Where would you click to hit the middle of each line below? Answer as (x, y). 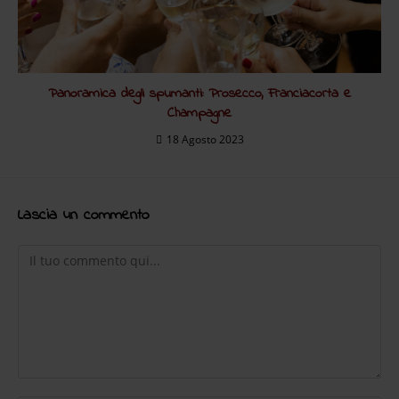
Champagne (199, 114)
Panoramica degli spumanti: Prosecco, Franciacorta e (199, 94)
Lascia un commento (84, 216)
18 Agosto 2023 (205, 140)
